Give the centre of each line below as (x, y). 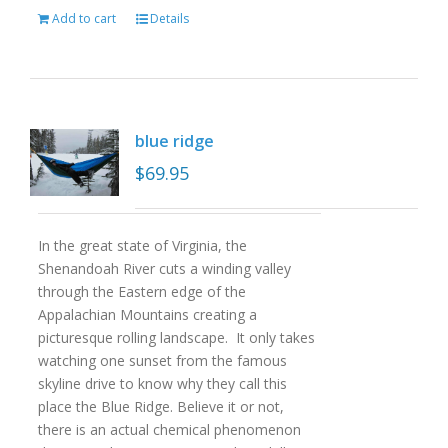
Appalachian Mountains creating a (147, 314)
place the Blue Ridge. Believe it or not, (160, 406)
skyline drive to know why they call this (162, 383)
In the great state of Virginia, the (142, 245)
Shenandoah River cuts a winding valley (164, 268)
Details (169, 18)
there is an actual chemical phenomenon (169, 429)
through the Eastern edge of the (141, 291)
